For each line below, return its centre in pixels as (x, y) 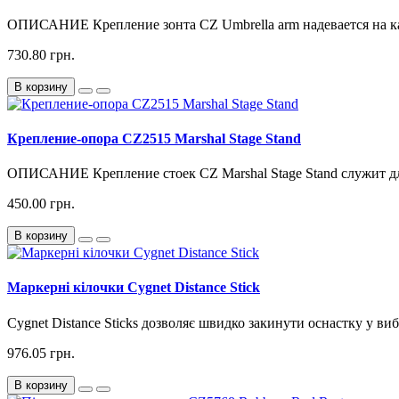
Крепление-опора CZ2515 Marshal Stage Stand (154, 138)
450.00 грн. (41, 204)
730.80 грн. (41, 54)
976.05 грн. (41, 353)
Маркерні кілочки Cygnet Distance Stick (134, 288)
